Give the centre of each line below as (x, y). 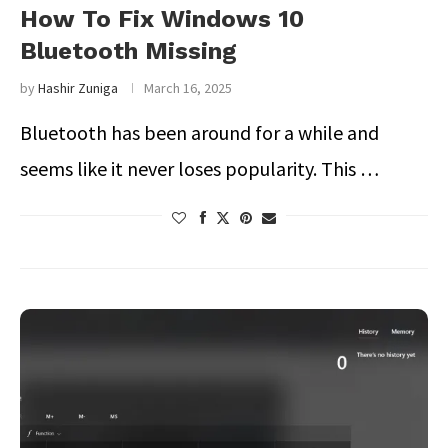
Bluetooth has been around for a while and (199, 132)
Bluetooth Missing (128, 51)
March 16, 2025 (188, 88)
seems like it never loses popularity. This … (199, 168)
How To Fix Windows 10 (162, 19)
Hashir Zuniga (78, 88)
